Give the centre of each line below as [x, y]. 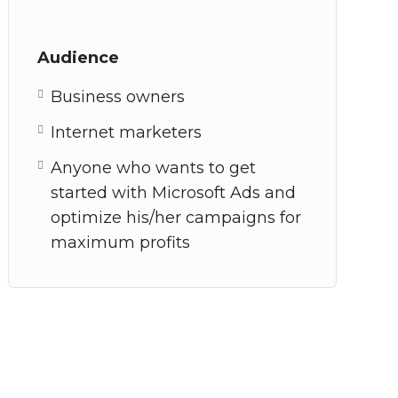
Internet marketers [126, 132]
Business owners [118, 97]
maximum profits [120, 243]
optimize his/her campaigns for [176, 218]
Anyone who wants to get [153, 168]
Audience [78, 58]
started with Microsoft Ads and [173, 193]
